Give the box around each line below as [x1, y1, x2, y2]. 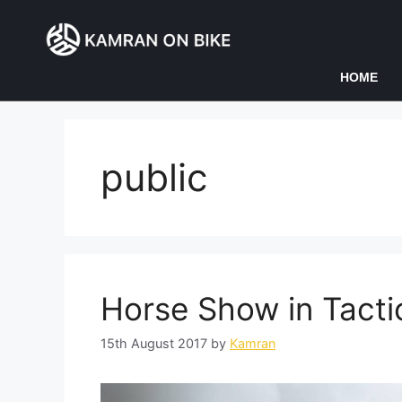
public [100, 154, 207, 200]
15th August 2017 [100, 336, 207, 352]
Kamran [230, 336, 275, 352]
